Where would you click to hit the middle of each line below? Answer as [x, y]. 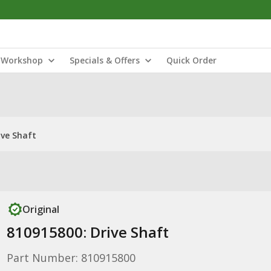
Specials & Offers [105, 60]
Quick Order [191, 60]
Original [41, 209]
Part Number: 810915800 [71, 258]
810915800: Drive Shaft [87, 232]
